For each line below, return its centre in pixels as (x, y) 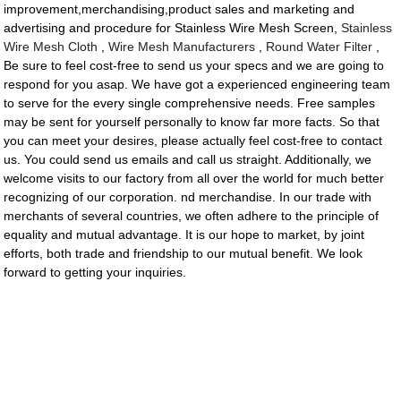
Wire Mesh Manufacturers (182, 47)
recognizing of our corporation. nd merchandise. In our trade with (188, 197)
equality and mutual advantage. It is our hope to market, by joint (184, 235)
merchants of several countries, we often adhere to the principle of (192, 216)
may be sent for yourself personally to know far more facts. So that (192, 122)
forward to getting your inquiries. (95, 273)
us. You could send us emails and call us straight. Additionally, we (188, 160)
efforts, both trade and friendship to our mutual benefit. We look (183, 254)
